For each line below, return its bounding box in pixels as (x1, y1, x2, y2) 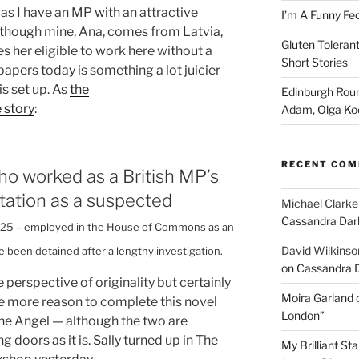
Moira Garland (280, 290, 353, 305)
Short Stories (280, 54, 348, 69)
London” (280, 308, 325, 322)
